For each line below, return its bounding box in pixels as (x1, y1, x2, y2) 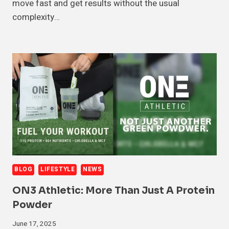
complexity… (12, 10, 60, 24)
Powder (12, 198, 52, 211)
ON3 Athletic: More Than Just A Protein (12, 184, 215, 197)
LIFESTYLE (40, 165, 75, 174)
